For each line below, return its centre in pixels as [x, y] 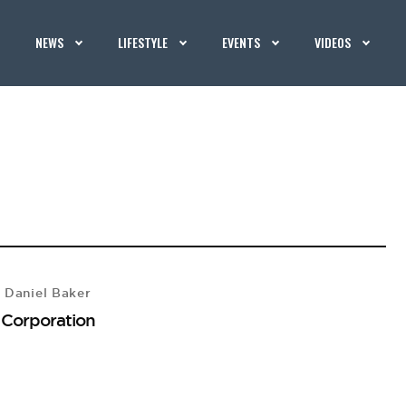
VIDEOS [333, 42]
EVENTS [242, 42]
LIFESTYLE [143, 42]
